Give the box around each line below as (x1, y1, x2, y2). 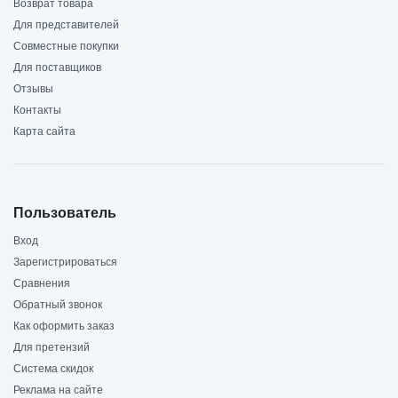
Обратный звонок (13, 298, 102, 311)
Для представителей (13, 18, 119, 31)
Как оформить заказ (13, 319, 115, 332)
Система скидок (13, 362, 93, 375)
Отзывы (13, 82, 53, 95)
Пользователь (13, 204, 116, 220)
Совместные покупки (13, 39, 119, 52)
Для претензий (13, 340, 90, 354)
